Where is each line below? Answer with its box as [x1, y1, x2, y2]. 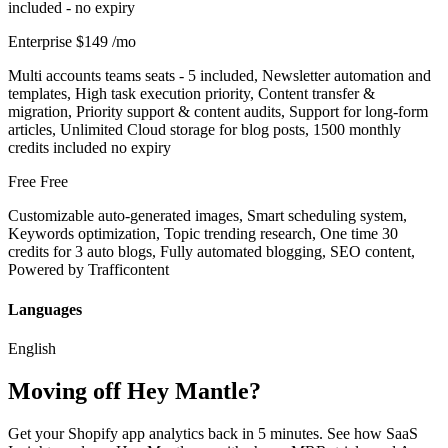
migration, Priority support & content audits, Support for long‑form [8, 103, 428, 121]
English [8, 339, 56, 357]
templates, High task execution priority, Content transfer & [8, 85, 375, 103]
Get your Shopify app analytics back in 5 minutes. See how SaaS [8, 424, 418, 442]
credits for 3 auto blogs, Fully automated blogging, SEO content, [8, 243, 415, 261]
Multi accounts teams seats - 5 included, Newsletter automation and [8, 67, 431, 85]
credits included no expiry [8, 139, 171, 157]
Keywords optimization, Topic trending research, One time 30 [8, 225, 398, 243]
